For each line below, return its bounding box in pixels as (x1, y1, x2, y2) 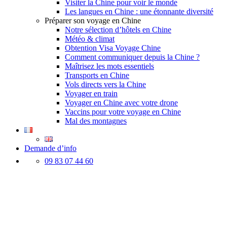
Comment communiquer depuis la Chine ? (65, 52, 200, 61)
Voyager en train (65, 89, 118, 98)
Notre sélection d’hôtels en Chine (65, 25, 171, 34)
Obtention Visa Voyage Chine (65, 43, 161, 52)
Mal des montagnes (65, 116, 127, 125)
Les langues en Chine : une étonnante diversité (65, 7, 213, 16)
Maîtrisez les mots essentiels (65, 61, 154, 70)
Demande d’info (24, 143, 77, 153)
